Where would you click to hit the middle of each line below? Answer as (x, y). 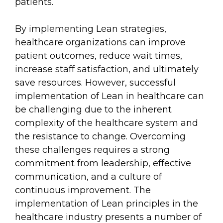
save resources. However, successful (95, 83)
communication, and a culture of (88, 177)
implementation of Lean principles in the (107, 204)
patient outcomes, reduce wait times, (99, 56)
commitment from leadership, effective (103, 164)
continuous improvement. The (83, 190)
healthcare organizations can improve (100, 43)
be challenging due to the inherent (93, 110)
